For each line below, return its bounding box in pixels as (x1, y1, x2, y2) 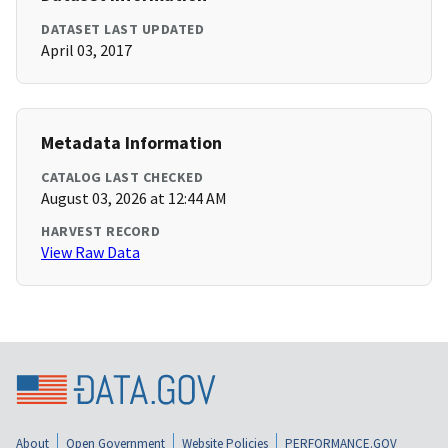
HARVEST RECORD (41, 222, 160, 241)
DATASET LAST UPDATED (41, 20, 204, 39)
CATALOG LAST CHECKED (41, 168, 203, 187)
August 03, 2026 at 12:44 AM (41, 188, 227, 209)
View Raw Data (41, 242, 140, 263)
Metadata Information (41, 131, 222, 155)
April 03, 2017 (41, 40, 132, 61)
